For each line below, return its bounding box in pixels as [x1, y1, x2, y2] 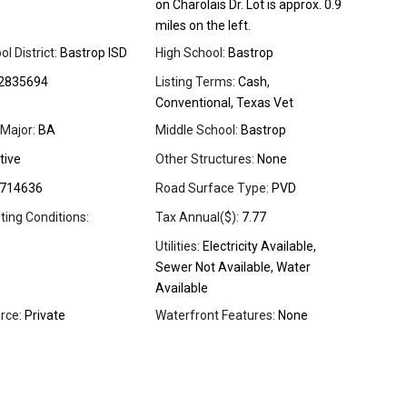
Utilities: [155, 239, 200, 254]
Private [22, 308, 65, 323]
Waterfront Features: [155, 308, 275, 323]
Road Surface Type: [155, 181, 269, 196]
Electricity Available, [200, 239, 316, 254]
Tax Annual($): [155, 210, 239, 225]
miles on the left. [155, 18, 251, 34]
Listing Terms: [155, 74, 235, 90]
